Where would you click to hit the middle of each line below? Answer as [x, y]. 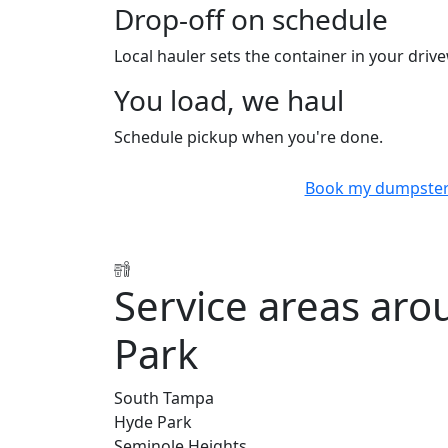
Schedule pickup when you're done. [248, 136]
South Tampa [164, 397]
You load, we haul [229, 99]
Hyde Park [153, 421]
